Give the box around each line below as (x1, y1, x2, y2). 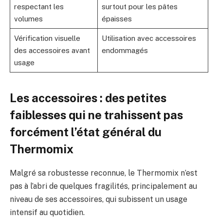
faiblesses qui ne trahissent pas (10, 108, 183, 122)
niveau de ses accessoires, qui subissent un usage (10, 194, 187, 204)
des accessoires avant (14, 46, 90, 54)
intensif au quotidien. (10, 207, 85, 217)
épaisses (101, 14, 132, 23)
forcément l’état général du (10, 125, 162, 139)
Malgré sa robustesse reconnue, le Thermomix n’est (10, 168, 198, 178)
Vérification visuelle (14, 34, 80, 42)
